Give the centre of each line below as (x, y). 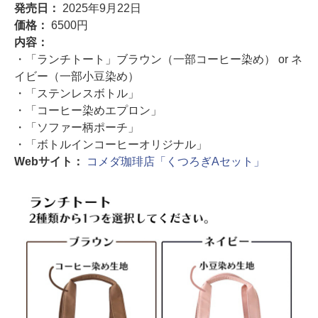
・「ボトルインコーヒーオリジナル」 (111, 144)
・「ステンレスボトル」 (77, 93)
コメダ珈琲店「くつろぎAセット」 (175, 161)
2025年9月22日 (102, 8)
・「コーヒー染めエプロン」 (88, 110)
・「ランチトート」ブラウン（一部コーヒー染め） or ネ (158, 59)
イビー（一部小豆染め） (77, 76)
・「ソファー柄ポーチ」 (77, 127)
